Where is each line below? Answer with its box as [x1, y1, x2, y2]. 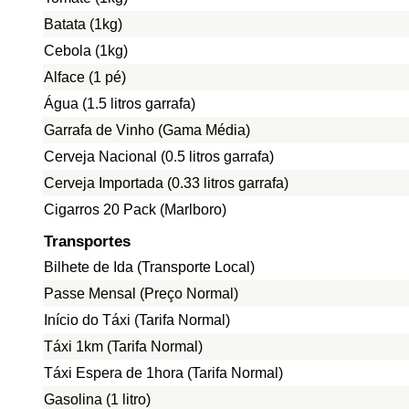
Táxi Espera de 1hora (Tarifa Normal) [44, 365, 283, 381]
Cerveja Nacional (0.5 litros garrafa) [44, 149, 274, 164]
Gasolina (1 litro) [44, 392, 151, 407]
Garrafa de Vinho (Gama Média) [44, 122, 250, 138]
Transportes [44, 233, 131, 250]
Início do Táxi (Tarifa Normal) [44, 312, 230, 328]
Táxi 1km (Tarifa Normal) [44, 339, 203, 354]
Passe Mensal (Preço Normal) [44, 286, 238, 301]
